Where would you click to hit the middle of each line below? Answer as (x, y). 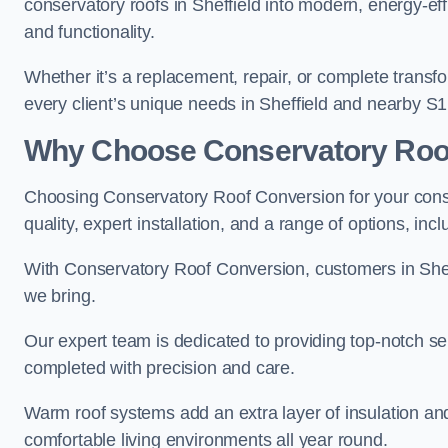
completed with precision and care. (159, 368)
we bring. (60, 296)
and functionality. (89, 32)
